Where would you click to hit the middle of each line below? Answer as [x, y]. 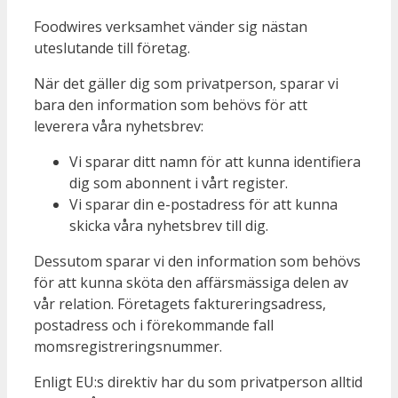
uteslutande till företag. [112, 48]
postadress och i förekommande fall [154, 325]
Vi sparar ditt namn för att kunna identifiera [215, 161]
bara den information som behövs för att [171, 104]
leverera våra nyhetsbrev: [119, 126]
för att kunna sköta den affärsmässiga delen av [191, 282]
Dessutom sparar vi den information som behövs [197, 261]
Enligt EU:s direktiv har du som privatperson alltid [198, 382]
